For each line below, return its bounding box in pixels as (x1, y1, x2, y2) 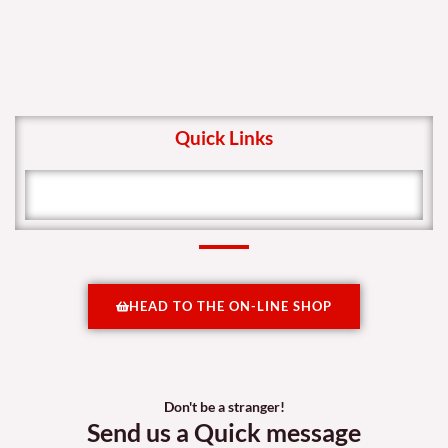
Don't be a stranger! (163, 398, 285, 415)
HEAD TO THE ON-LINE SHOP (128, 297, 332, 314)
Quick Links (175, 125, 273, 149)
